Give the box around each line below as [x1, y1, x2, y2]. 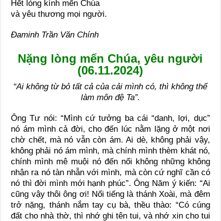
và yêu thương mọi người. [11, 9, 108, 19]
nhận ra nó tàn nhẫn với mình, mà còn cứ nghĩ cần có [11, 167, 210, 177]
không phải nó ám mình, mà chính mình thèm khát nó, [11, 146, 210, 155]
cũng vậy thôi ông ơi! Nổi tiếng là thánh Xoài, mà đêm [11, 189, 210, 199]
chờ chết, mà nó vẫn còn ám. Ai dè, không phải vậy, [11, 135, 210, 145]
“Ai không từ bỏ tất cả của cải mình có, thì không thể [13, 81, 208, 91]
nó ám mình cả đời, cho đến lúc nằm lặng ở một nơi [11, 124, 210, 134]
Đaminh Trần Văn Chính [11, 30, 99, 39]
